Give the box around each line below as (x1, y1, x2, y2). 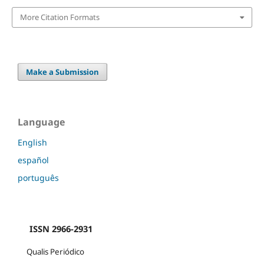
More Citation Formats (19, 12, 100, 23)
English (18, 136, 47, 148)
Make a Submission (26, 66, 100, 77)
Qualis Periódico (18, 246, 84, 257)
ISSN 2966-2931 (18, 222, 93, 235)
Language (18, 115, 65, 128)
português (18, 171, 59, 183)
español (18, 154, 49, 166)
